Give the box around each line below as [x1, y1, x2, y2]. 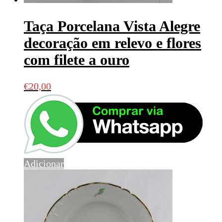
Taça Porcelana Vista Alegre [24, 17, 200, 34]
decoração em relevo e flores [24, 34, 201, 51]
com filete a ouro [24, 51, 129, 68]
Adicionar [24, 158, 64, 169]
